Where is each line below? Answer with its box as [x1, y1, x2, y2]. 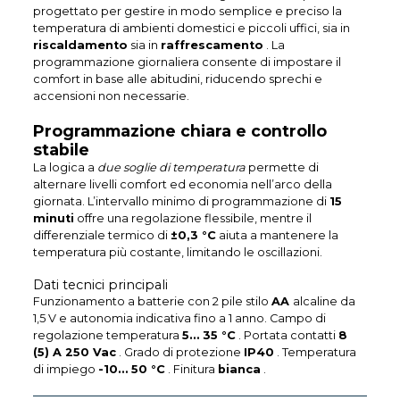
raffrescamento [161, 37, 264, 52]
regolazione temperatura [33, 328, 183, 342]
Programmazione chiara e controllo [33, 121, 328, 140]
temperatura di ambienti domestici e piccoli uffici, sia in [33, 21, 351, 35]
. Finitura [165, 362, 219, 376]
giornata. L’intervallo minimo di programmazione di [33, 194, 330, 208]
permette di [246, 160, 320, 174]
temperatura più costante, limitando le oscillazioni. [33, 245, 323, 259]
